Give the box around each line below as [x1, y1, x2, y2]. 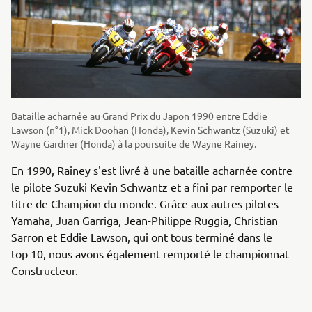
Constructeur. [11, 263, 78, 278]
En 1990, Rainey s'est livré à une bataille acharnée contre [11, 163, 292, 178]
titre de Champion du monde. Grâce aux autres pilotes [11, 196, 279, 211]
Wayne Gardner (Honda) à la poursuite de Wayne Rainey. [11, 137, 256, 150]
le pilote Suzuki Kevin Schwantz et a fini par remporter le [11, 180, 293, 194]
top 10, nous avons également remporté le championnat [11, 247, 289, 261]
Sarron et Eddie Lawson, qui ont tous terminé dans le [11, 230, 272, 244]
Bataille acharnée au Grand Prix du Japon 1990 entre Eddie [11, 109, 267, 123]
